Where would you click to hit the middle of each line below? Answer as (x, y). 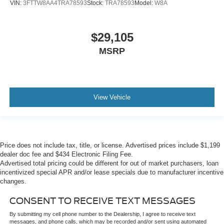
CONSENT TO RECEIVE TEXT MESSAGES (102, 201)
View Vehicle (112, 97)
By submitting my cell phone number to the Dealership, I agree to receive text (102, 214)
